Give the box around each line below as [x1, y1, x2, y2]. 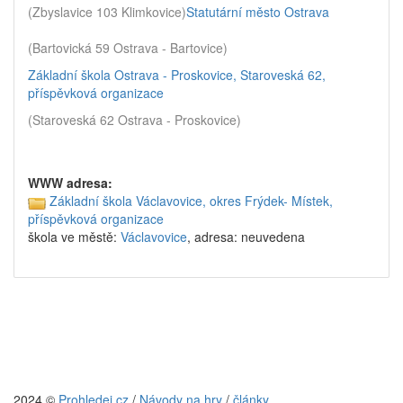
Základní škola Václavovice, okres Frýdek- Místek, [49, 192, 333, 210]
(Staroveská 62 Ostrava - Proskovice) [28, 111, 241, 129]
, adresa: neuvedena [187, 228, 305, 246]
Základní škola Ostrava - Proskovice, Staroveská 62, [28, 66, 326, 84]
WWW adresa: [28, 174, 112, 192]
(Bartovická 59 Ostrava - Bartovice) [28, 39, 228, 57]
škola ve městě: [28, 228, 121, 246]
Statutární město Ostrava [186, 3, 329, 21]
